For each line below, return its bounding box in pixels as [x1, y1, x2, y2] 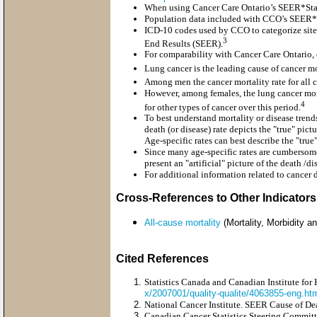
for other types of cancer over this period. [144, 101, 301, 113]
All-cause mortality [144, 217, 221, 228]
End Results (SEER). [144, 38, 223, 50]
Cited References [116, 252, 209, 265]
